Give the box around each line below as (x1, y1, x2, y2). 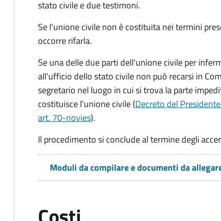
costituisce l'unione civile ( (38, 97, 135, 110)
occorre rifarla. (38, 34, 92, 47)
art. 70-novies (38, 111, 91, 124)
